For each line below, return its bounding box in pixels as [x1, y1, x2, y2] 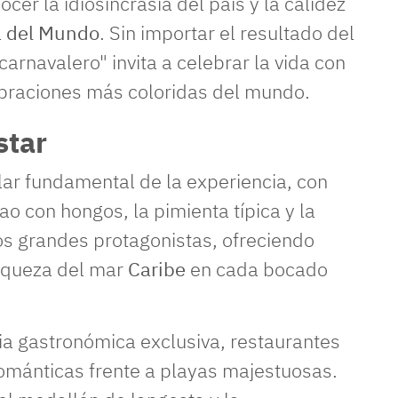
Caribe [128, 256, 186, 282]
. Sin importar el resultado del [99, 20, 354, 45]
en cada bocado [186, 256, 328, 282]
